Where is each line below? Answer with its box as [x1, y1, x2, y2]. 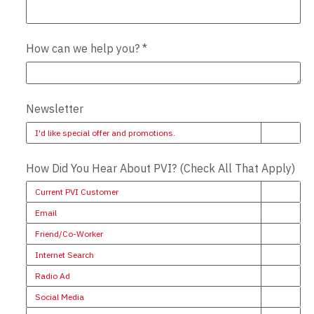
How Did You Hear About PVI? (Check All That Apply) [26, 161, 296, 176]
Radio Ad [35, 270, 71, 281]
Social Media [35, 291, 85, 302]
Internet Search [35, 249, 95, 260]
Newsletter [26, 102, 84, 116]
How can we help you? [26, 41, 143, 56]
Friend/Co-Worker [35, 228, 104, 239]
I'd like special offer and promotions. [35, 127, 176, 138]
